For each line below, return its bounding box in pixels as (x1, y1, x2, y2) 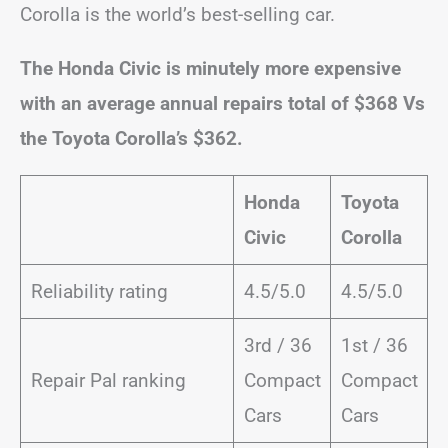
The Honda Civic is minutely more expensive (20, 57, 401, 80)
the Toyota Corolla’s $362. (20, 127, 243, 150)
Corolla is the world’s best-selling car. (20, 3, 335, 26)
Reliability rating (30, 280, 168, 303)
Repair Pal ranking (30, 369, 186, 392)
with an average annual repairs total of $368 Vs (20, 92, 425, 115)
